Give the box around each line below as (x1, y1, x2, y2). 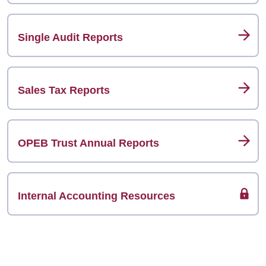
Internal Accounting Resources (18, 189, 175, 202)
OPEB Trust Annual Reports (18, 137, 159, 149)
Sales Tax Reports (18, 84, 110, 96)
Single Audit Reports (18, 31, 123, 43)
